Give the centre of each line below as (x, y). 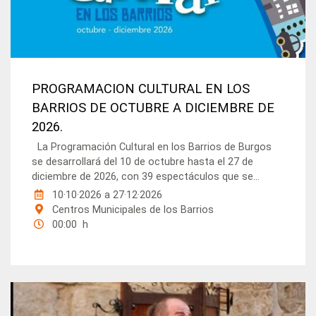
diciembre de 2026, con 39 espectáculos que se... (146, 177)
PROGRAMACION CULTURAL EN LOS (141, 89)
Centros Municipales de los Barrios (132, 210)
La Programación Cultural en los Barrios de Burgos (152, 147)
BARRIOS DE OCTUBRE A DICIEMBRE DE (153, 108)
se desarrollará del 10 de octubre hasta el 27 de (143, 162)
